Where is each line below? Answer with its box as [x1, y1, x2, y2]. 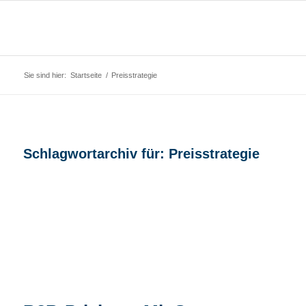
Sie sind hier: [23, 71, 66, 79]
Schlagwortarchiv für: [23, 146, 169, 161]
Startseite [70, 71, 102, 79]
